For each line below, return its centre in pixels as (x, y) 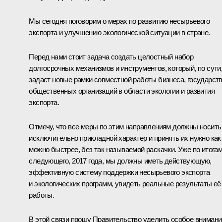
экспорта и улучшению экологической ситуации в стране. (119, 32)
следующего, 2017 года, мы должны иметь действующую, (120, 161)
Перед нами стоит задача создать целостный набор (111, 56)
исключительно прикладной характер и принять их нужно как (125, 138)
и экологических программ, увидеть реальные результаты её (125, 183)
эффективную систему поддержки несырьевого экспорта (119, 172)
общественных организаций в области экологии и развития (122, 91)
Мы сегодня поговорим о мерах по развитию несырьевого (119, 21)
